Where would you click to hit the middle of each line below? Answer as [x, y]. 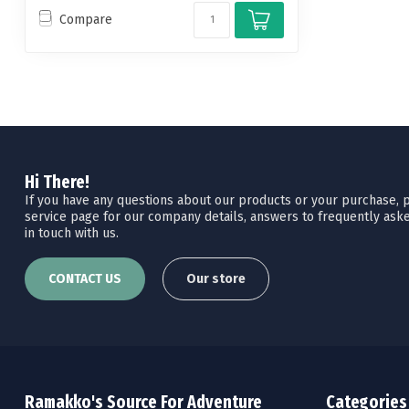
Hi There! [57, 182]
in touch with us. [72, 233]
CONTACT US [85, 278]
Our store [216, 278]
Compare [86, 20]
